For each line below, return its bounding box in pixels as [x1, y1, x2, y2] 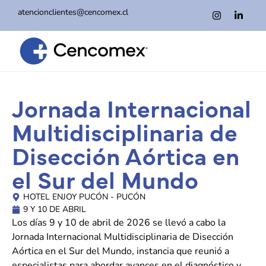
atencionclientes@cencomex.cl [18, 7, 128, 18]
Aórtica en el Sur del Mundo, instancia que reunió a [12, 245, 229, 258]
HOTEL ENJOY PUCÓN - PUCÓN [23, 191, 145, 203]
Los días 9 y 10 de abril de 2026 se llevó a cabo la [12, 216, 226, 230]
